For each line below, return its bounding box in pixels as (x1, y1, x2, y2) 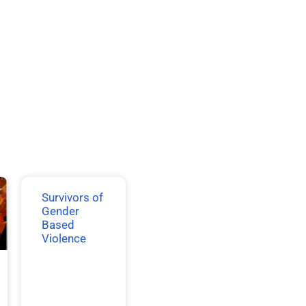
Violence (41, 231, 86, 245)
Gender (41, 204, 79, 218)
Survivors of (41, 190, 103, 204)
